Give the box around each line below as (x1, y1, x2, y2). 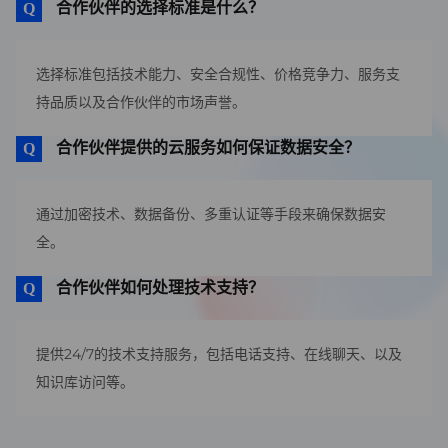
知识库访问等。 (36, 373, 134, 391)
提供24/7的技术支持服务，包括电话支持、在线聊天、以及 (36, 345, 402, 363)
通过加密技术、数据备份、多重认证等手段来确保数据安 (36, 205, 386, 223)
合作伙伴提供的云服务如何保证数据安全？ (56, 138, 360, 157)
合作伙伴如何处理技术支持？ (56, 278, 264, 297)
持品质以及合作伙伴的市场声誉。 (36, 93, 246, 111)
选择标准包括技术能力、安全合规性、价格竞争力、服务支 (36, 65, 400, 83)
